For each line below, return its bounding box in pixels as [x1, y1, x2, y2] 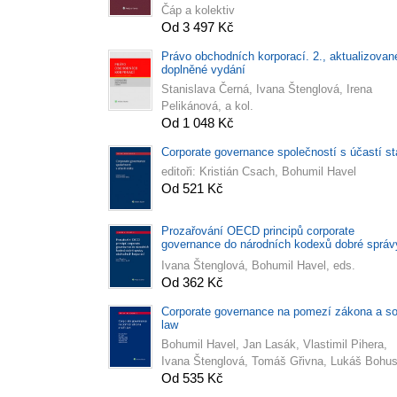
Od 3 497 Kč [161, 19, 234, 35]
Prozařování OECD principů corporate [161, 223, 354, 237]
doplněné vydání [161, 62, 245, 76]
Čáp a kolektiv [161, 3, 235, 17]
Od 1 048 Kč [161, 114, 234, 130]
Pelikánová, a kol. [161, 98, 253, 113]
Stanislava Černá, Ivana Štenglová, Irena [161, 82, 372, 96]
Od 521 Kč [161, 180, 223, 196]
